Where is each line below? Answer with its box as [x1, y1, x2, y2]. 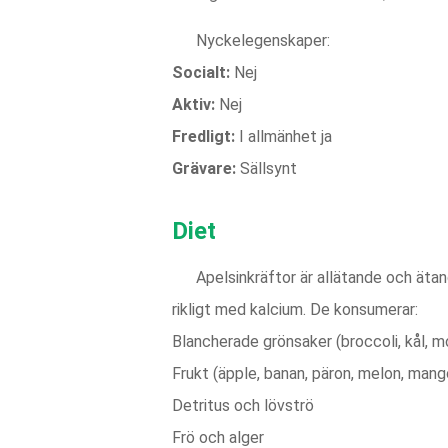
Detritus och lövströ [172, 396, 314, 415]
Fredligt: [172, 127, 235, 146]
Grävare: [172, 159, 236, 178]
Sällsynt [236, 159, 297, 178]
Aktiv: [172, 95, 215, 114]
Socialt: [172, 63, 230, 82]
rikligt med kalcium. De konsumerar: [172, 300, 418, 319]
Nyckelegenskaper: [196, 31, 330, 50]
